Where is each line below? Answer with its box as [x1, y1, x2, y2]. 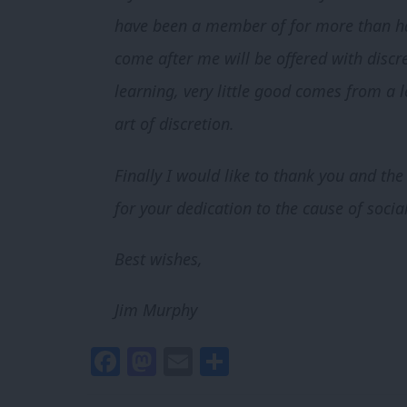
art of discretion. [114, 113, 234, 135]
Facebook [120, 341, 254, 381]
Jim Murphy [114, 299, 197, 322]
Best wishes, [114, 247, 203, 270]
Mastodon [156, 341, 297, 381]
